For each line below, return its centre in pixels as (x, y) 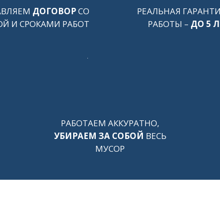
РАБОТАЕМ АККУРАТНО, (110, 123)
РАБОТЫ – (169, 24)
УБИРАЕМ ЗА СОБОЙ (99, 136)
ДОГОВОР (54, 11)
